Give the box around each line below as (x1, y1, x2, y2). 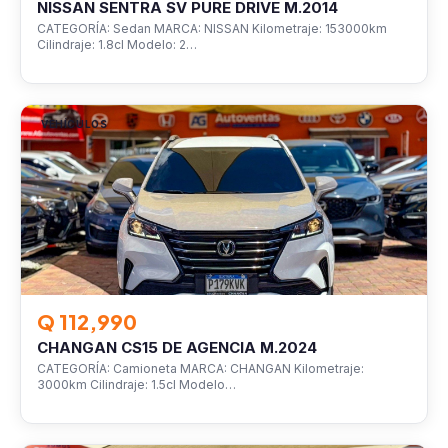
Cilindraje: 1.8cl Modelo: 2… (37, 37, 197, 52)
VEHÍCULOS (41, 118, 108, 130)
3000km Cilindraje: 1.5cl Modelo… (37, 377, 236, 392)
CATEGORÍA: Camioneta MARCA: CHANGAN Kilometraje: (37, 361, 364, 376)
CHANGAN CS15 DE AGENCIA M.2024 (37, 338, 317, 357)
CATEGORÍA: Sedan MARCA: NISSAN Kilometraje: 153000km (37, 21, 387, 36)
